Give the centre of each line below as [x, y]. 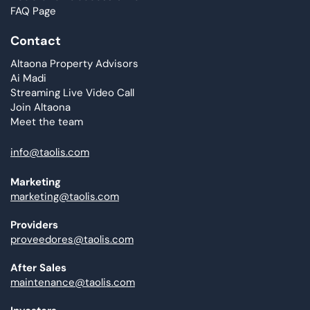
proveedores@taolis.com [72, 240]
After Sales [38, 268]
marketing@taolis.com [65, 197]
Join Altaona [40, 108]
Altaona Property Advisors [74, 64]
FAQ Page [33, 11]
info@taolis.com [50, 152]
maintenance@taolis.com [73, 283]
